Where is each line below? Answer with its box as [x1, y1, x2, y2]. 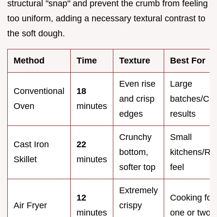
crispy [119, 200, 142, 210]
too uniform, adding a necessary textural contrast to [7, 13, 205, 23]
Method [14, 55, 45, 65]
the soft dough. [7, 28, 65, 38]
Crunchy [119, 132, 152, 142]
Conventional [14, 86, 64, 96]
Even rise [119, 78, 155, 89]
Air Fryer [14, 200, 47, 210]
